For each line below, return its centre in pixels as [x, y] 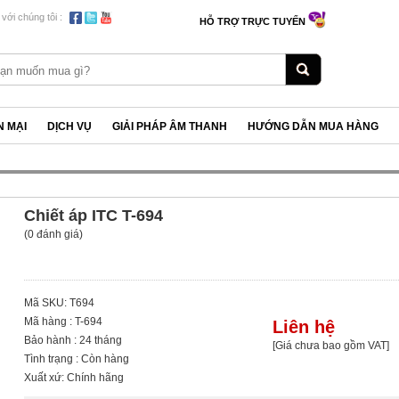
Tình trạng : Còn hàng [77, 359]
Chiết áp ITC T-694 [94, 216]
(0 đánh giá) [54, 234]
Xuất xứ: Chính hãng [74, 378]
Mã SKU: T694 [60, 303]
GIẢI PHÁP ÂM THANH [170, 126]
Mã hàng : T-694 [64, 322]
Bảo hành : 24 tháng [73, 340]
